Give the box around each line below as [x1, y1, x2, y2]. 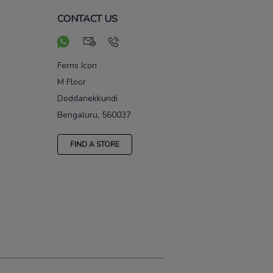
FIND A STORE [70, 139, 119, 149]
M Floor [57, 76, 86, 88]
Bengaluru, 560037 [57, 109, 131, 121]
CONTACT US [57, 12, 118, 26]
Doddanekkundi [57, 93, 118, 105]
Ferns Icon [57, 60, 97, 72]
